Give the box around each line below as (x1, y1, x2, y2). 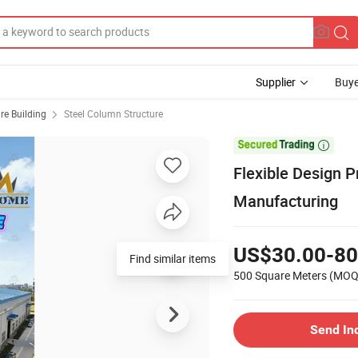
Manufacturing (233, 189, 338, 212)
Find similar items (129, 250, 216, 266)
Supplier (256, 74, 296, 89)
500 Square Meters (233, 267, 327, 283)
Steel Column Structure (64, 107, 163, 120)
